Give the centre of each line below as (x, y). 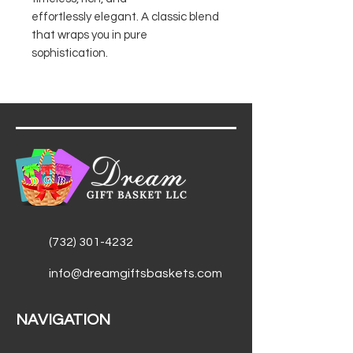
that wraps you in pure (89, 35)
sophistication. (70, 53)
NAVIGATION (63, 320)
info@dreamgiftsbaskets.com (136, 273)
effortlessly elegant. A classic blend (125, 17)
